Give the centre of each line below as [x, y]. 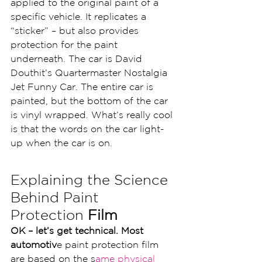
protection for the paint [65, 44]
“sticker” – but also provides [76, 30]
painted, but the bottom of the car [91, 101]
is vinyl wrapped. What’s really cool [93, 115]
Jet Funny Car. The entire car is [83, 87]
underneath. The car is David [78, 58]
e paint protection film [109, 244]
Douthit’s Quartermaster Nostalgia [90, 73]
